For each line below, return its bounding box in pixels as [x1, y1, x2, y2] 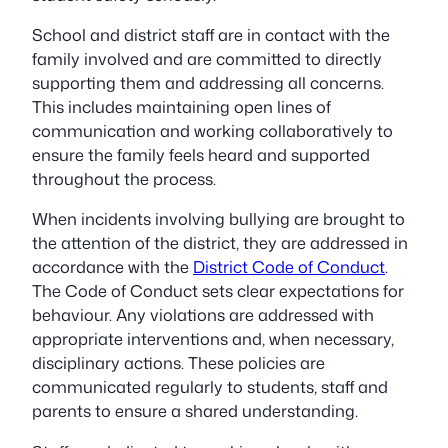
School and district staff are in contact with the [32, 23, 390, 47]
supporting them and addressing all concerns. [32, 71, 384, 95]
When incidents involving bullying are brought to [32, 207, 405, 231]
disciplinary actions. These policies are [32, 351, 325, 375]
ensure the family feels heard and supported [32, 143, 370, 167]
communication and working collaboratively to [32, 119, 393, 143]
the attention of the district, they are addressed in [32, 231, 408, 255]
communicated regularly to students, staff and [32, 375, 388, 399]
